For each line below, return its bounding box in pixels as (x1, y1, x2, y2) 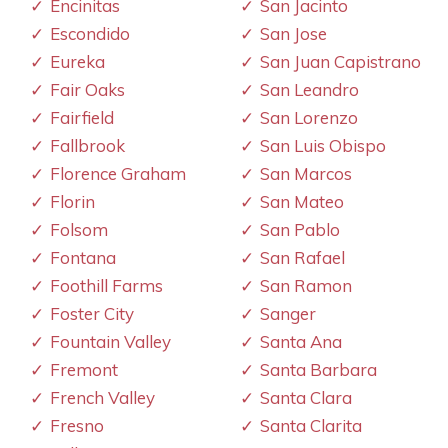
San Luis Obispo (260, 134, 386, 156)
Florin (50, 190, 95, 212)
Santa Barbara (260, 358, 377, 380)
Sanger (260, 302, 316, 324)
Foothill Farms (50, 274, 163, 296)
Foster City (50, 302, 134, 324)
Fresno (50, 414, 104, 436)
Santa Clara (260, 386, 352, 408)
